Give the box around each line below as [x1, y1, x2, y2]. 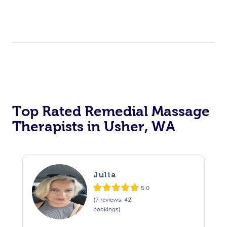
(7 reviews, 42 [93, 196, 131, 204]
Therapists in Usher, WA [12, 118, 175, 134]
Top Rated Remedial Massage [12, 103, 210, 119]
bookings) [93, 205, 121, 214]
